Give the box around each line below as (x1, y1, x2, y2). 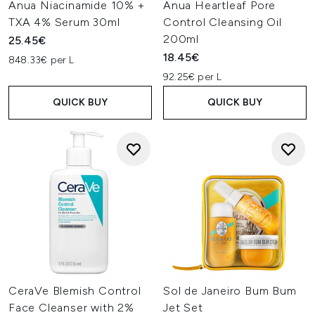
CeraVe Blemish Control (8, 284, 141, 297)
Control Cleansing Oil (163, 15, 282, 29)
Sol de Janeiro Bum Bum (163, 284, 297, 297)
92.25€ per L (163, 71, 222, 83)
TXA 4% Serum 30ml (8, 15, 120, 29)
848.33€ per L (8, 54, 75, 66)
